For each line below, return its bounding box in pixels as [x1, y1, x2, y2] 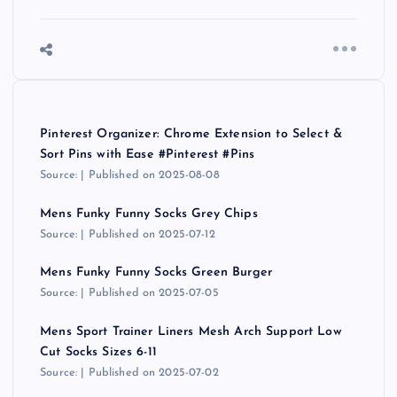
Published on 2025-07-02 [88, 366, 219, 378]
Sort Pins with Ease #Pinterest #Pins [40, 148, 255, 162]
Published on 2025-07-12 [88, 228, 215, 240]
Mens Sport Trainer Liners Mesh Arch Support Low [40, 324, 342, 339]
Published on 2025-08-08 [88, 169, 220, 182]
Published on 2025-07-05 [88, 287, 219, 300]
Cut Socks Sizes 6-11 [40, 345, 157, 359]
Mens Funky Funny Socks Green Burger [40, 266, 273, 280]
